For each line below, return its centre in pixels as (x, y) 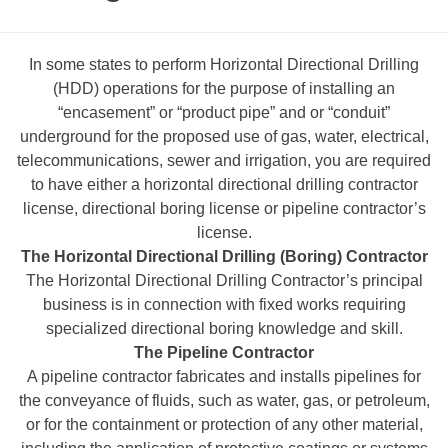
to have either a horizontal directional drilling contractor (224, 184)
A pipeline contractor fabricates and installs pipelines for (224, 376)
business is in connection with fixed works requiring (224, 304)
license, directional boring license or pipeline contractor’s (224, 208)
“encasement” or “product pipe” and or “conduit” (224, 112)
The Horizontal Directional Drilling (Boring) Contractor (224, 256)
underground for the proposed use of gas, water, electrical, (224, 136)
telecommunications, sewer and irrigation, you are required (224, 160)
